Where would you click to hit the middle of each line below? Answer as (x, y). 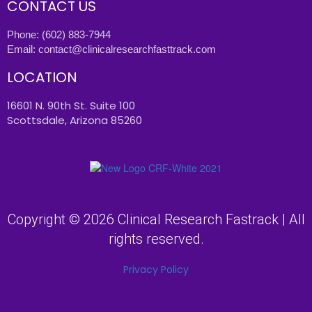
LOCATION (42, 78)
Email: (23, 49)
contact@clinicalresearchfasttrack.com (127, 49)
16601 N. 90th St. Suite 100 (71, 106)
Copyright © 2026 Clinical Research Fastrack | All (156, 219)
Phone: (24, 35)
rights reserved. (156, 239)
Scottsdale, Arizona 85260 (75, 120)
